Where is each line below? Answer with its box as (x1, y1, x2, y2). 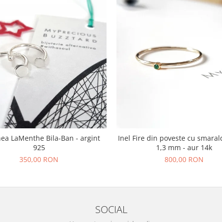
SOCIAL (95, 202, 127, 216)
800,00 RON (165, 154, 204, 164)
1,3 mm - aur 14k (156, 142, 212, 152)
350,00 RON (19, 154, 58, 164)
